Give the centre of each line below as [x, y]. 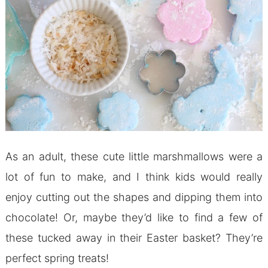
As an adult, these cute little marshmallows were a [134, 156]
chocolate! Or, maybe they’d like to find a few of [134, 217]
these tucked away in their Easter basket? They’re [134, 237]
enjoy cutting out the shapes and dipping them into [134, 197]
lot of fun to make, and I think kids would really [134, 176]
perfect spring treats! [57, 258]
